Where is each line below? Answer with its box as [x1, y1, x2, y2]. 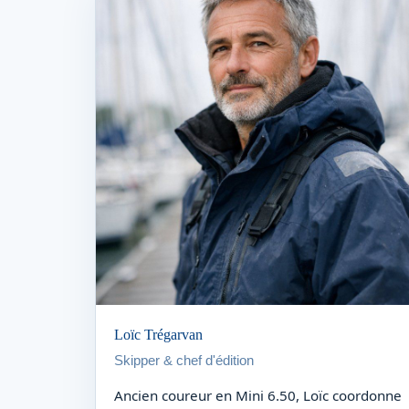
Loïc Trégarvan [114, 326, 203, 342]
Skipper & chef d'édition [114, 351, 254, 368]
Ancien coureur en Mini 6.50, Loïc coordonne [114, 385, 402, 404]
